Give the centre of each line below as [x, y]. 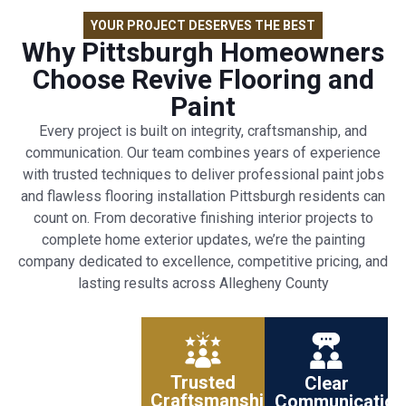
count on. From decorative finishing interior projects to [203, 217]
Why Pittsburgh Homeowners [203, 52]
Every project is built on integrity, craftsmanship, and [203, 130]
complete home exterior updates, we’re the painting [203, 239]
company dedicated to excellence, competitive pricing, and [203, 261]
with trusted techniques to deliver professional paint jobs [203, 174]
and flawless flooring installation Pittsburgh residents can [203, 196]
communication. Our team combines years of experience [203, 152]
